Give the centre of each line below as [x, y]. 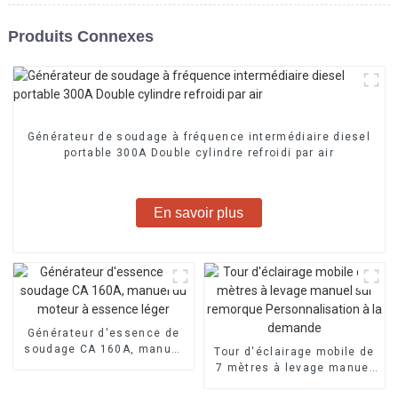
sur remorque [295, 383]
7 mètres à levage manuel [295, 367]
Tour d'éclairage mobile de [295, 351]
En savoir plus [199, 212]
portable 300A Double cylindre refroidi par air [199, 152]
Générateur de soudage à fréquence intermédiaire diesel [199, 136]
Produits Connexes [80, 36]
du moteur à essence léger [103, 365]
